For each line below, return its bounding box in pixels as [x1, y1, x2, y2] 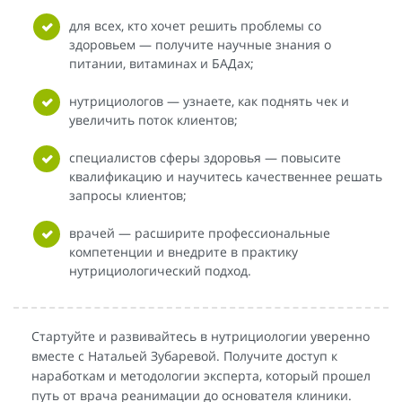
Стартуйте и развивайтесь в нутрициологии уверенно [31, 328, 370, 345]
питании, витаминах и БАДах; [69, 55, 254, 73]
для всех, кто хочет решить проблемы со [69, 17, 321, 35]
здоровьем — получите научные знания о [69, 36, 331, 54]
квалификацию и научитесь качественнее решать [69, 168, 382, 186]
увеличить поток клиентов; [69, 111, 238, 129]
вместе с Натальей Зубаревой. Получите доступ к [31, 347, 337, 365]
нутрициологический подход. [69, 262, 251, 280]
